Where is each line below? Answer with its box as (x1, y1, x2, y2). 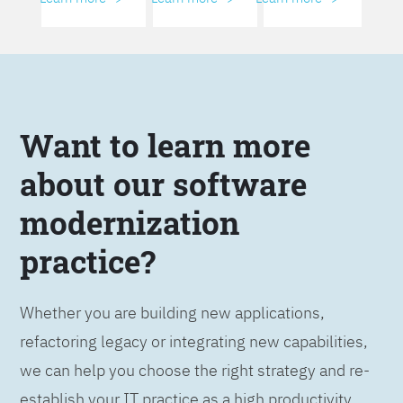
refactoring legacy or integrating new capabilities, (20, 331, 369, 353)
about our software (20, 163, 308, 205)
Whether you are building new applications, (20, 302, 326, 324)
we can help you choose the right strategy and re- (20, 360, 371, 381)
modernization (20, 201, 240, 244)
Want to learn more (20, 124, 311, 166)
